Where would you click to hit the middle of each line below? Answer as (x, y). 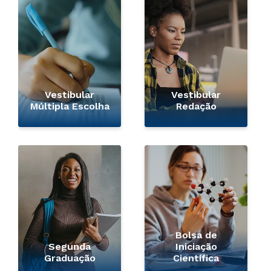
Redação (196, 106)
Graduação (70, 258)
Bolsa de (196, 235)
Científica (196, 258)
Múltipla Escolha (70, 106)
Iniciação (196, 247)
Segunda (70, 247)
